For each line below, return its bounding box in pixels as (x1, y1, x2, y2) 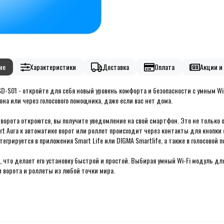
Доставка (102, 61, 129, 72)
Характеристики (29, 61, 76, 72)
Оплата (154, 61, 174, 72)
